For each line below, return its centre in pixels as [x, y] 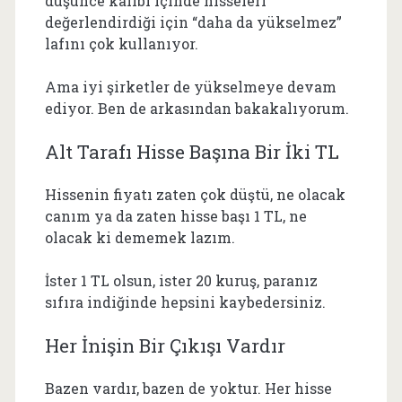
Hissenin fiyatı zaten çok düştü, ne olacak [195, 194]
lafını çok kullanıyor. [121, 43]
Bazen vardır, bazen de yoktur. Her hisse [188, 388]
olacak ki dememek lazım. [140, 237]
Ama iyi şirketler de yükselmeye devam [190, 86]
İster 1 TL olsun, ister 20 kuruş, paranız [181, 280]
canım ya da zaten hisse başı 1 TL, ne [175, 215]
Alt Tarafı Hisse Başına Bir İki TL [192, 151]
